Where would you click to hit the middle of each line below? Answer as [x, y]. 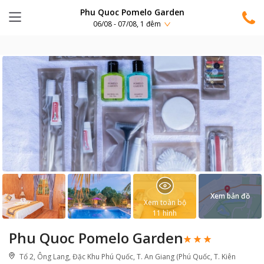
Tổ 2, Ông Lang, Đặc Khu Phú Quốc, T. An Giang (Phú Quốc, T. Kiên [128, 257]
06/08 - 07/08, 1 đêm [127, 24]
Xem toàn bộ [165, 202]
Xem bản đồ [230, 196]
